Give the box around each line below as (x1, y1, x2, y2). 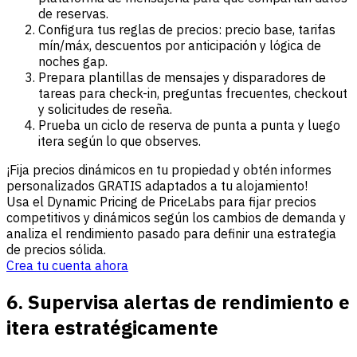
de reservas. (38, 6, 108, 22)
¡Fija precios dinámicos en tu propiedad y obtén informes (6, 162, 331, 178)
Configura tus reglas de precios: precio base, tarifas (38, 22, 335, 38)
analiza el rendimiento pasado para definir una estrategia (6, 226, 336, 242)
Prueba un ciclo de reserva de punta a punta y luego (38, 117, 340, 134)
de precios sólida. (6, 241, 106, 258)
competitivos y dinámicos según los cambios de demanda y (6, 210, 346, 226)
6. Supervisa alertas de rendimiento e (6, 289, 350, 316)
